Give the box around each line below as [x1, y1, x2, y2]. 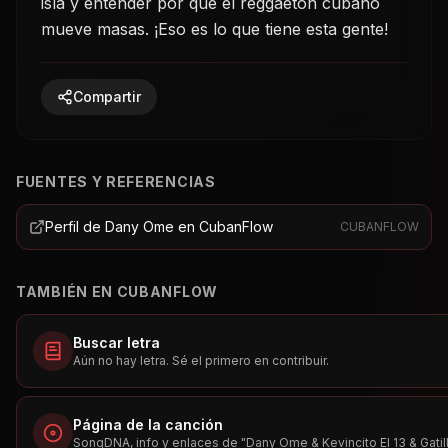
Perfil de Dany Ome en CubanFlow [45, 218, 273, 235]
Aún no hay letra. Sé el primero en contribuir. [73, 353, 329, 368]
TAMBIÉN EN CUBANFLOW [16, 283, 218, 300]
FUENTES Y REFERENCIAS [16, 173, 216, 190]
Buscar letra [73, 334, 160, 351]
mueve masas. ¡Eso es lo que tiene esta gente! [41, 19, 388, 39]
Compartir [73, 88, 141, 105]
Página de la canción [73, 416, 223, 433]
